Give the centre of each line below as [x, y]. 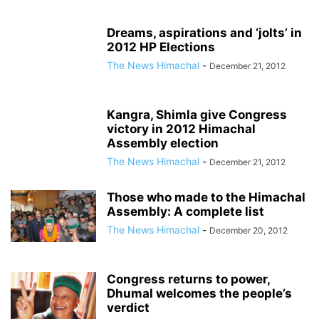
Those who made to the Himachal [206, 198]
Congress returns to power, [188, 279]
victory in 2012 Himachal [181, 129]
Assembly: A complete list [185, 212]
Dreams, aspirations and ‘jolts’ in [204, 33]
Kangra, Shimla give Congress [197, 115]
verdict [128, 308]
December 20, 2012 [249, 231]
